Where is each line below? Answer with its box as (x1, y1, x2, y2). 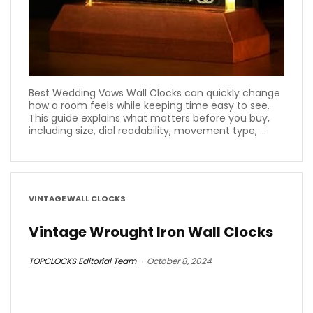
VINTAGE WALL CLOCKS (29, 193, 126, 205)
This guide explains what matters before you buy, (29, 110, 270, 125)
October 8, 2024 (147, 254, 212, 267)
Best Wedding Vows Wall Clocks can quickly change (29, 85, 280, 100)
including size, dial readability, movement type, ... (29, 123, 266, 138)
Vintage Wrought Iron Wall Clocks (29, 221, 273, 242)
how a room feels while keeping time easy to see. (29, 98, 270, 112)
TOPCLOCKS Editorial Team (29, 254, 136, 267)
